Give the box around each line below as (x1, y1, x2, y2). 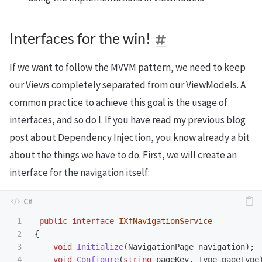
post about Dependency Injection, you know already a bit (9, 130, 250, 144)
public (39, 216, 67, 226)
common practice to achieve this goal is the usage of (9, 95, 227, 109)
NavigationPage (128, 242, 194, 251)
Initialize (77, 242, 123, 251)
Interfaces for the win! (9, 29, 151, 47)
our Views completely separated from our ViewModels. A (9, 78, 246, 91)
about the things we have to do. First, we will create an (9, 148, 237, 161)
